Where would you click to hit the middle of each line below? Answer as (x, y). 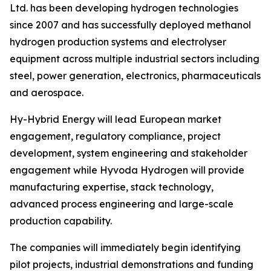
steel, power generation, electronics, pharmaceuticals (135, 76)
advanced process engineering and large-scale (122, 204)
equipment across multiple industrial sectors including (135, 59)
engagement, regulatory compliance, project (115, 136)
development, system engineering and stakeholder (129, 153)
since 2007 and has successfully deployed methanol (130, 25)
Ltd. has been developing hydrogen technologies (124, 8)
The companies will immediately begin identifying (125, 248)
